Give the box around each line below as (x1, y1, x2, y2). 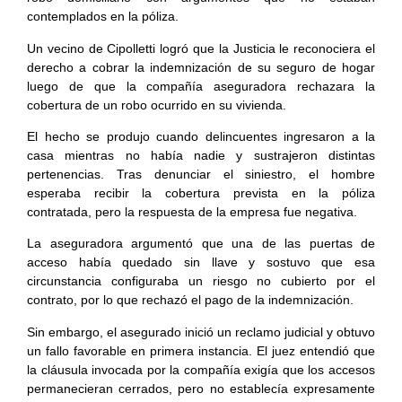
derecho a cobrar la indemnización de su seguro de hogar (27, 59, 375, 74)
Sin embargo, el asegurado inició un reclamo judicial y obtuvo (27, 324, 375, 339)
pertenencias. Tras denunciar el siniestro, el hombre (27, 167, 375, 182)
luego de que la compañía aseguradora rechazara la (27, 78, 375, 93)
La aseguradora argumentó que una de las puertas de (27, 236, 375, 251)
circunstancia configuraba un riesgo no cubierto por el (27, 274, 375, 289)
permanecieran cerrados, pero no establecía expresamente (27, 380, 375, 396)
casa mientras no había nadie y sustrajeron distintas (27, 148, 375, 163)
